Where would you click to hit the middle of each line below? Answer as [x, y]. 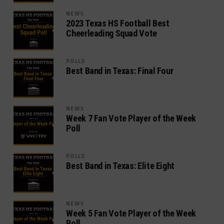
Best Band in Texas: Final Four [120, 70]
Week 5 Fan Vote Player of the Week [131, 213]
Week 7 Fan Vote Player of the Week [131, 118]
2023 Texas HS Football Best [118, 23]
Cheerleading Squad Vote [111, 33]
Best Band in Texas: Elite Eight [120, 165]
